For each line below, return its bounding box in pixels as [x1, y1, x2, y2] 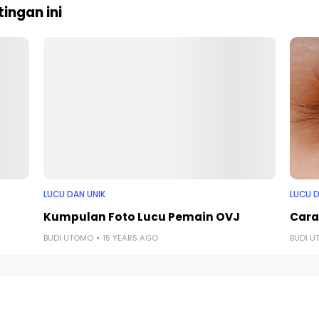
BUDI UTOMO [43, 232, 93, 244]
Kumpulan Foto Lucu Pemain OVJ [43, 209, 240, 224]
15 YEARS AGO [102, 232, 158, 244]
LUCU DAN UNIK [43, 189, 105, 200]
